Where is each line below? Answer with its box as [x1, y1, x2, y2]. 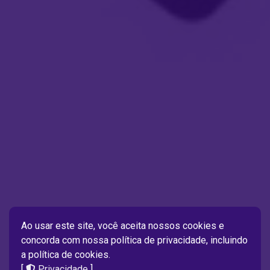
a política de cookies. [21, 249, 110, 260]
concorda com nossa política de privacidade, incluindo [21, 234, 248, 246]
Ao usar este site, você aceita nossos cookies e [21, 220, 224, 231]
